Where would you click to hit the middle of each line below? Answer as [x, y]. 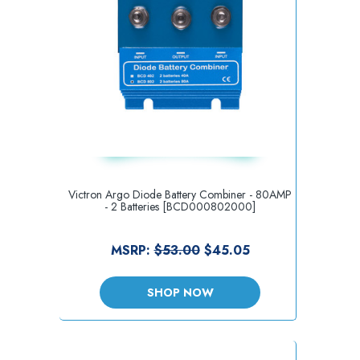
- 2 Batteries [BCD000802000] [180, 206]
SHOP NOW [180, 292]
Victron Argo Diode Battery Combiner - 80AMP [180, 194]
